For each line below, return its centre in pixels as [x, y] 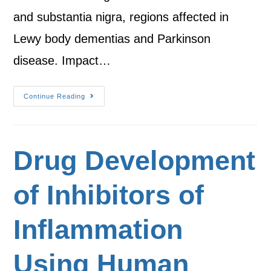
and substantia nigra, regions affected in [121, 17]
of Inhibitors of [109, 195]
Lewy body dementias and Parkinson [112, 39]
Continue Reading [55, 96]
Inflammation [98, 230]
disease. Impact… [62, 60]
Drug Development [135, 161]
